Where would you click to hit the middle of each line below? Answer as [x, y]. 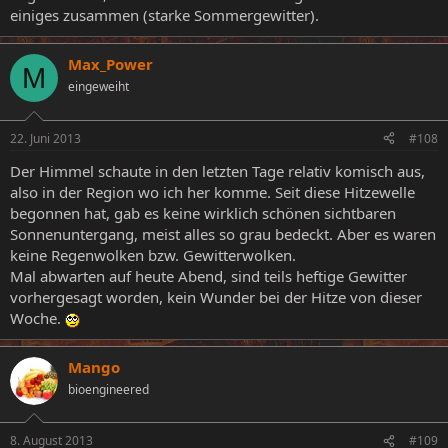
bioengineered [108, 389]
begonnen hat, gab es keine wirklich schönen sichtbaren [203, 212]
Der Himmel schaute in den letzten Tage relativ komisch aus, [217, 170]
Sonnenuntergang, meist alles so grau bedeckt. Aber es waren [223, 233]
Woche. [37, 317]
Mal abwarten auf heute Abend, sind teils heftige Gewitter [208, 275]
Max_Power [110, 64]
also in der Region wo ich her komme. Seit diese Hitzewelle [212, 191]
